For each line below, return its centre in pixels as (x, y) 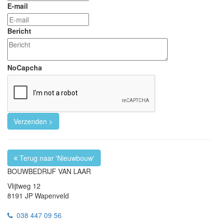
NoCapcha (25, 68)
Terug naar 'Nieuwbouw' (56, 158)
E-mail (18, 6)
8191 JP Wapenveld (38, 196)
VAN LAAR (75, 171)
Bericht (19, 31)
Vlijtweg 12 (24, 186)
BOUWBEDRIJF (33, 171)
